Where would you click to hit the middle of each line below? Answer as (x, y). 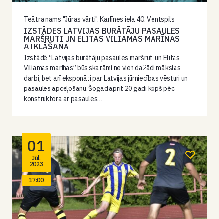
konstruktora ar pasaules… (64, 99)
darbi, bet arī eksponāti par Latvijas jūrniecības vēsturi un (106, 78)
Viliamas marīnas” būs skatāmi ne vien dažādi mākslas (102, 68)
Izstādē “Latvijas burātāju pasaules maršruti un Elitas (102, 58)
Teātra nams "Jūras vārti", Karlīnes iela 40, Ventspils (99, 19)
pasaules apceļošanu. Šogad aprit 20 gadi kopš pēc (99, 88)
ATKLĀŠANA (46, 46)
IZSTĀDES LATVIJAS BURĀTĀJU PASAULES (102, 31)
